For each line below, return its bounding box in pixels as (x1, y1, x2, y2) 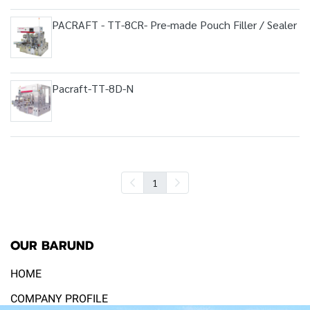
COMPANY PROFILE (10, 292, 108, 305)
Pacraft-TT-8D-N (52, 81, 134, 95)
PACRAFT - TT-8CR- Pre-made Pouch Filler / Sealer (52, 17, 297, 32)
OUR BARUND (10, 236, 94, 255)
